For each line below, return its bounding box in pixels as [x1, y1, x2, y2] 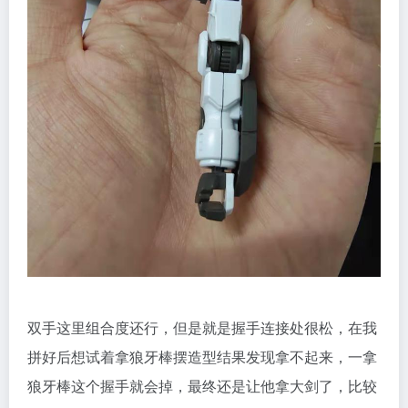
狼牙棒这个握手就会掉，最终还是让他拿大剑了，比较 [27, 375, 377, 397]
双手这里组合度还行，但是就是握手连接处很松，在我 [27, 317, 377, 339]
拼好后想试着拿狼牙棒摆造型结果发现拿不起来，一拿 [27, 346, 377, 368]
